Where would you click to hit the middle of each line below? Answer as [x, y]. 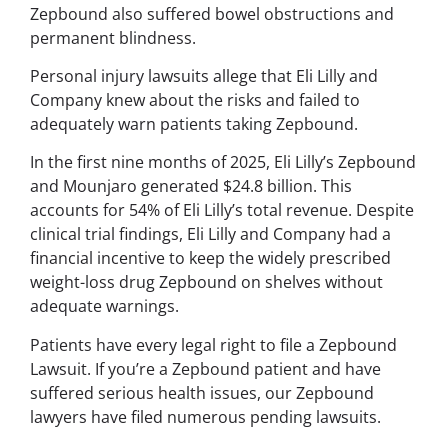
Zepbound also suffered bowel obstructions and [212, 13]
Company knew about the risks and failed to [195, 100]
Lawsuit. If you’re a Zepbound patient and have [205, 368]
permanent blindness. [113, 37]
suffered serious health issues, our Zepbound [202, 392]
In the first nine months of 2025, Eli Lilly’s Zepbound [223, 162]
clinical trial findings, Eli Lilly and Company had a [210, 234]
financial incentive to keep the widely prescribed [210, 258]
